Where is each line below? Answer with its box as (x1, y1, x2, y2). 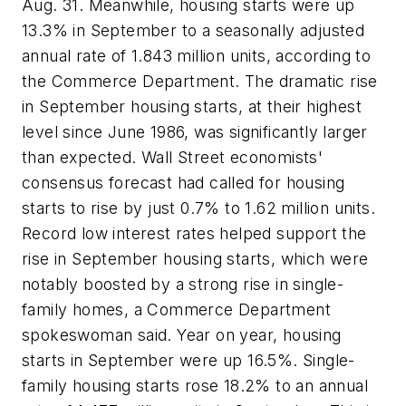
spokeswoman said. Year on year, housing (22, 325, 342, 345)
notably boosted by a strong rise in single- (22, 275, 344, 295)
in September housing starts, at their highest (22, 97, 362, 117)
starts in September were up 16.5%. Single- (22, 351, 355, 371)
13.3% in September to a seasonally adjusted (22, 21, 365, 41)
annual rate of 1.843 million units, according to (22, 46, 372, 66)
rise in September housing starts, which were (22, 249, 369, 269)
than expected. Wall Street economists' (22, 148, 324, 168)
